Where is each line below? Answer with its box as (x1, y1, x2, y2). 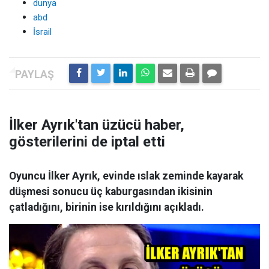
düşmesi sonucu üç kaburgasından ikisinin (9, 186, 213, 198)
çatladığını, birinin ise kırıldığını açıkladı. (9, 201, 204, 213)
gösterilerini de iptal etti (9, 133, 165, 150)
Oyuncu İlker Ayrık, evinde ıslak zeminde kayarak (9, 170, 243, 182)
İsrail (33, 26, 52, 37)
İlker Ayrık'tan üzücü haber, (9, 116, 184, 133)
